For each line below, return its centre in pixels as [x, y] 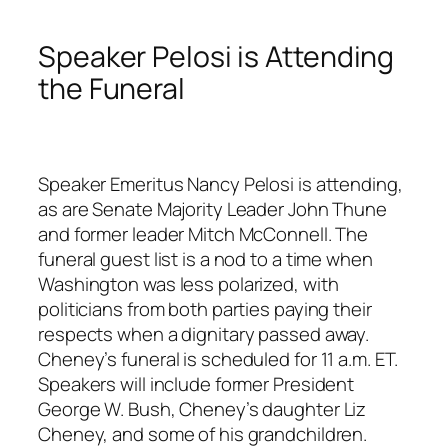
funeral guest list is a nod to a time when [205, 258]
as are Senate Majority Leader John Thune [212, 208]
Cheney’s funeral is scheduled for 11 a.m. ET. [218, 358]
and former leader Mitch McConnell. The [203, 233]
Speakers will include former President [196, 383]
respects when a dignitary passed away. [204, 333]
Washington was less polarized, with [188, 283]
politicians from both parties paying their [205, 308]
